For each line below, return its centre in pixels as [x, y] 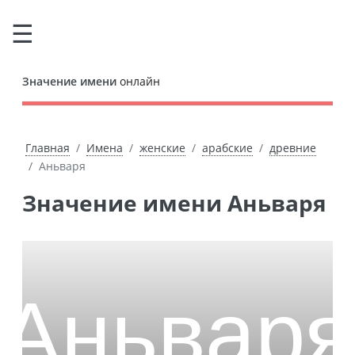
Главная [47, 148]
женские [162, 148]
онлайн [138, 81]
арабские [227, 148]
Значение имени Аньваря [181, 203]
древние [292, 148]
